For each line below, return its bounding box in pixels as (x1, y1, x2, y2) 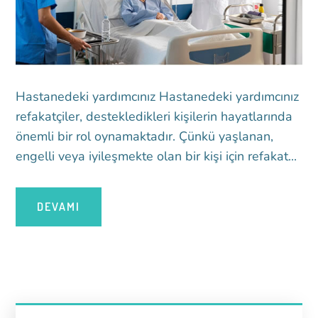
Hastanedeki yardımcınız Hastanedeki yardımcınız (16, 87, 300, 105)
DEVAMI (37, 199, 81, 214)
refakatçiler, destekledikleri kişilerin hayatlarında (16, 107, 293, 125)
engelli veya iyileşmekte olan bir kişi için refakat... (16, 147, 297, 165)
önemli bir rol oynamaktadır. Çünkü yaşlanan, (16, 127, 274, 145)
